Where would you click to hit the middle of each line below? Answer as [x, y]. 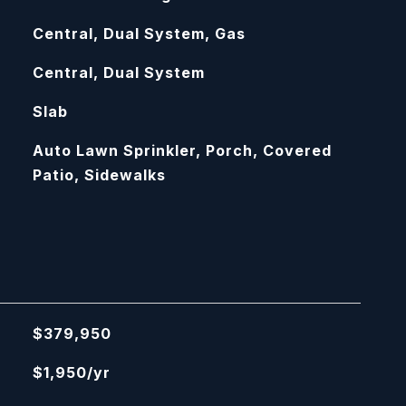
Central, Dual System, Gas [139, 34]
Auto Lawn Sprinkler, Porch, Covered [182, 150]
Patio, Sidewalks [99, 175]
